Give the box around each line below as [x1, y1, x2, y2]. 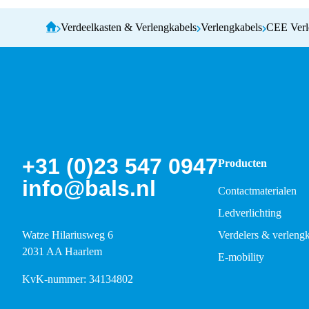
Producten [218, 157, 267, 169]
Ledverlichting [218, 206, 281, 219]
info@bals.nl [22, 175, 156, 201]
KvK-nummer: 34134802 [22, 272, 133, 285]
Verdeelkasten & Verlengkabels [61, 21, 197, 33]
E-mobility [218, 250, 264, 263]
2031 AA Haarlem [22, 245, 102, 257]
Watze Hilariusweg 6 [22, 228, 113, 241]
